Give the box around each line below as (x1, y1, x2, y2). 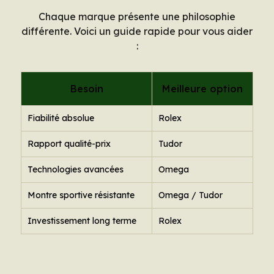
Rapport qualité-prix (28, 138, 111, 150)
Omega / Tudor (158, 190, 223, 201)
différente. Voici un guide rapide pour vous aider (21, 25, 253, 38)
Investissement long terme (28, 215, 136, 227)
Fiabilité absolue (28, 113, 94, 124)
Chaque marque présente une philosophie (39, 10, 235, 23)
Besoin (70, 83, 103, 95)
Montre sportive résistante (28, 190, 135, 201)
